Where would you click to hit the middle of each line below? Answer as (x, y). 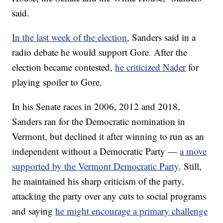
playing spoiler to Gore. (57, 82)
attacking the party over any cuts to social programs (109, 196)
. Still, (190, 166)
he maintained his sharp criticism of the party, (98, 181)
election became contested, (64, 67)
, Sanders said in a (162, 37)
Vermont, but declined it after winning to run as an (108, 136)
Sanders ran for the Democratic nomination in (99, 121)
